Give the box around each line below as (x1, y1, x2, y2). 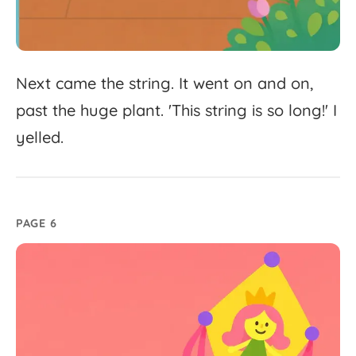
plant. (122, 100, 164, 121)
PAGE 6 (16, 216, 57, 231)
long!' (288, 100, 328, 121)
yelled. (16, 127, 64, 148)
